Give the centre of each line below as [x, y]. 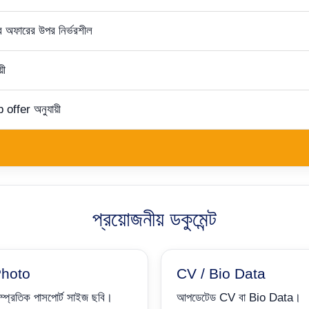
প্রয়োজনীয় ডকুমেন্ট [154, 219]
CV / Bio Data [221, 273]
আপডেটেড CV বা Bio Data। [239, 298]
